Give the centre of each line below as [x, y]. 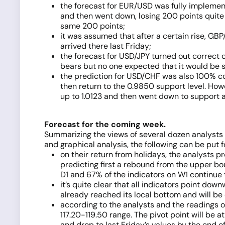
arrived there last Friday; [106, 46]
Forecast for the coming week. [105, 124]
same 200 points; [93, 26]
